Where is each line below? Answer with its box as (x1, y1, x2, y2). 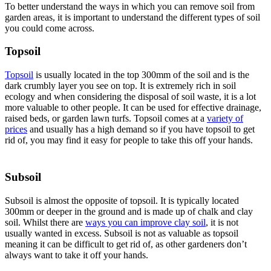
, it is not (206, 217, 238, 227)
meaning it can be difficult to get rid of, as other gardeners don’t (5, 238, 247, 249)
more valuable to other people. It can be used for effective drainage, (5, 102, 261, 113)
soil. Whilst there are (5, 217, 85, 227)
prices (5, 124, 27, 135)
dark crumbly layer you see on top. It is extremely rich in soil (5, 80, 236, 91)
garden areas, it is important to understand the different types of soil (5, 11, 260, 22)
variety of (207, 113, 243, 124)
